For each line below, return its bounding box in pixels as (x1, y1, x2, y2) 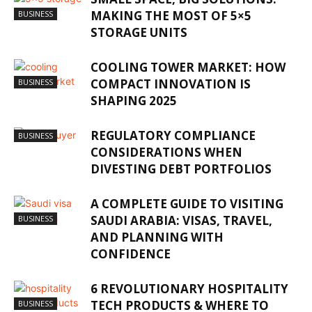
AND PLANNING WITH (91, 229, 224, 246)
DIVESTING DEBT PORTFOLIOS (91, 161, 272, 178)
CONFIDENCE (91, 246, 171, 263)
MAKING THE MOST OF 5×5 (91, 8, 251, 24)
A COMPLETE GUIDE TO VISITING (91, 196, 283, 212)
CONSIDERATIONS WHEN (91, 144, 242, 161)
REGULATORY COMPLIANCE (91, 127, 256, 144)
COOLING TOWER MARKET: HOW (91, 59, 286, 76)
